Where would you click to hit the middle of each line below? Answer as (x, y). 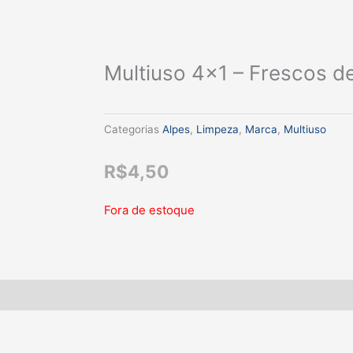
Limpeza (217, 129)
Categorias (132, 129)
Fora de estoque (149, 210)
